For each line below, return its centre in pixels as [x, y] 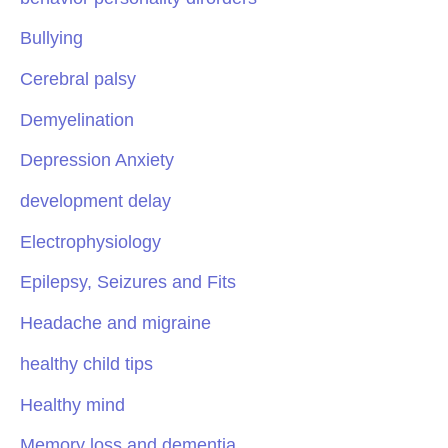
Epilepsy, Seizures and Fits [128, 282]
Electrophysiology [90, 241]
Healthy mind [72, 404]
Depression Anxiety [97, 160]
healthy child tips [86, 363]
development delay [95, 201]
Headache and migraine [115, 323]
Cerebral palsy [78, 79]
